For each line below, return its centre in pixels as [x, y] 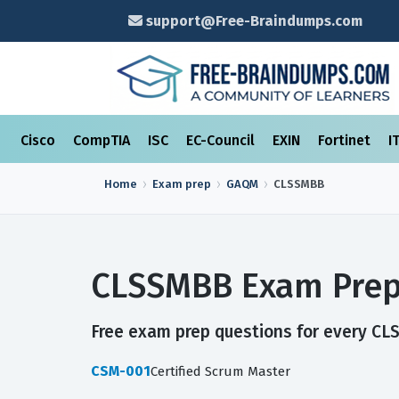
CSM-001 [121, 371]
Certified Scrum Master [220, 371]
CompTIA [103, 140]
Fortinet [346, 140]
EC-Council [222, 140]
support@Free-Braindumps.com [252, 21]
